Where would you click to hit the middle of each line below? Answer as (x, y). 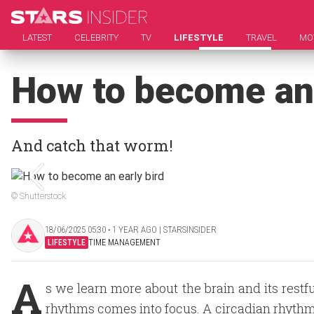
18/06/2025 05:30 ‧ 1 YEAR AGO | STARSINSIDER (131, 229)
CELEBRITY (96, 37)
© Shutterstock (39, 196)
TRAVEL (261, 37)
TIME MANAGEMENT (124, 242)
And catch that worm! (92, 145)
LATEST (37, 37)
